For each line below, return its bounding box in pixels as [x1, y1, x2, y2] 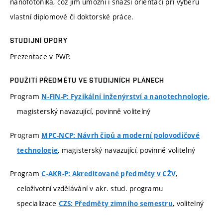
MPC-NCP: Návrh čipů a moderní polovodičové [41, 130, 200, 140]
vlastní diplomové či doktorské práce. [10, 12, 134, 22]
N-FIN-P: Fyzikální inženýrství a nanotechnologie [41, 92, 208, 102]
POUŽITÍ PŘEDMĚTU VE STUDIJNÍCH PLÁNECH [10, 76, 165, 85]
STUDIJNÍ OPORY [10, 36, 68, 45]
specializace [17, 199, 59, 209]
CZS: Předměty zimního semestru [58, 199, 173, 209]
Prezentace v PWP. [10, 52, 71, 62]
